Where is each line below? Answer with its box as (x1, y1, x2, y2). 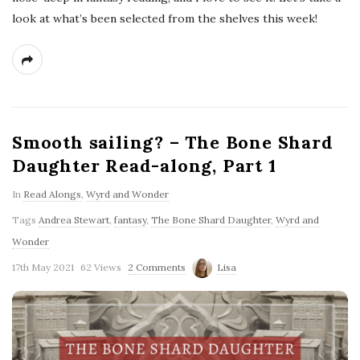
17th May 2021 (12, 260, 74, 273)
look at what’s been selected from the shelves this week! (12, 10, 317, 26)
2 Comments (128, 260, 186, 273)
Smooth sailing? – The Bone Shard (12, 130, 333, 153)
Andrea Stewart (39, 213, 109, 226)
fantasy (114, 213, 146, 226)
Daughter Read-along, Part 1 (12, 153, 276, 177)
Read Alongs (23, 187, 81, 200)
